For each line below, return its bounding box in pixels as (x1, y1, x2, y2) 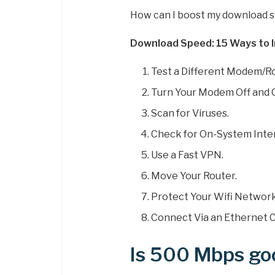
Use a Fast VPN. (151, 149, 224, 161)
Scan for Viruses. (151, 107, 230, 119)
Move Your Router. (151, 169, 238, 182)
